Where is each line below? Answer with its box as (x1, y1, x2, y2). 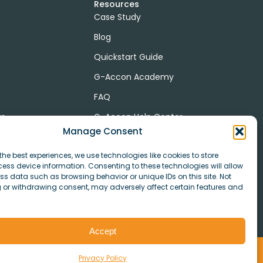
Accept (89, 225, 116, 236)
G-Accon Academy (93, 70, 174, 83)
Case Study (93, 11, 141, 23)
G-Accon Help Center (93, 110, 183, 123)
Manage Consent (62, 125, 143, 137)
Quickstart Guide (93, 50, 163, 63)
